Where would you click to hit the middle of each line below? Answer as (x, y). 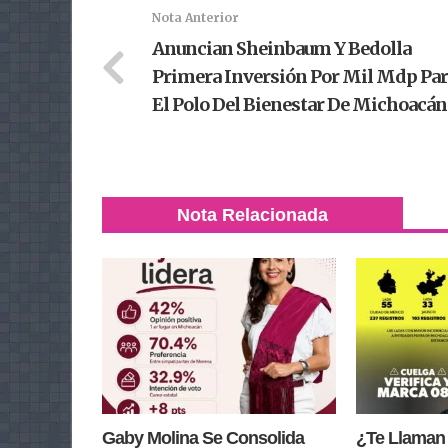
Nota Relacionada (252, 215)
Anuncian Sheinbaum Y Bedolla (281, 49)
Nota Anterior (195, 18)
